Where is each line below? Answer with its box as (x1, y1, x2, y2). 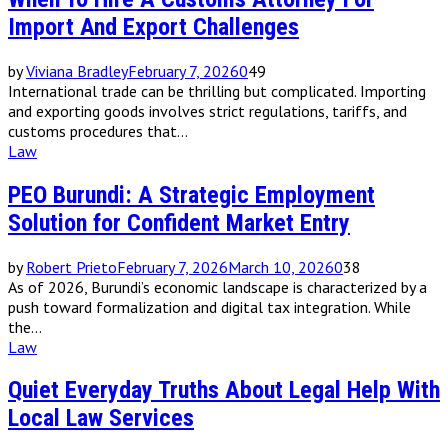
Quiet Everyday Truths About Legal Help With (8, 376, 440, 405)
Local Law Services (8, 404, 194, 433)
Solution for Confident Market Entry (8, 208, 350, 237)
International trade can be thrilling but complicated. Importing (8, 80, 426, 101)
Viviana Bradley (26, 60, 128, 81)
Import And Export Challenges (8, 12, 299, 41)
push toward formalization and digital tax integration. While (8, 296, 411, 317)
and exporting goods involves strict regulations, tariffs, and (8, 100, 407, 121)
